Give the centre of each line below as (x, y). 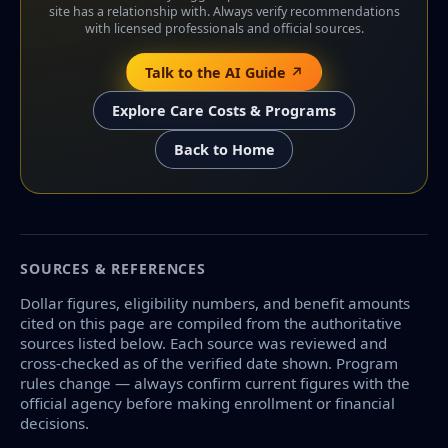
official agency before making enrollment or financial (207, 402)
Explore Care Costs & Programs (224, 111)
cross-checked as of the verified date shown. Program (209, 362)
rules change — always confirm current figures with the (215, 382)
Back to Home (224, 149)
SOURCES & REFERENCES (113, 268)
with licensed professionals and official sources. (224, 28)
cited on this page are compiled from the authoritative (211, 322)
